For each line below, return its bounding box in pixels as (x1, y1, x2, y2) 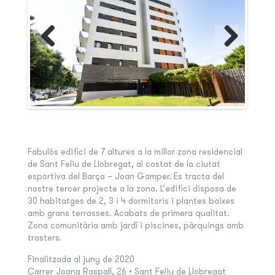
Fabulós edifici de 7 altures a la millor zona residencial (27, 146, 242, 158)
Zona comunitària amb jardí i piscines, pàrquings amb (27, 220, 244, 231)
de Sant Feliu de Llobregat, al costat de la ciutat (27, 158, 220, 170)
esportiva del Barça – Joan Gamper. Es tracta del (27, 171, 224, 182)
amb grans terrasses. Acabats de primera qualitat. (27, 207, 230, 219)
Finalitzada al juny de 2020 (27, 254, 134, 265)
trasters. (27, 232, 62, 244)
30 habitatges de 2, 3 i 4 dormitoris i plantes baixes (27, 195, 234, 207)
